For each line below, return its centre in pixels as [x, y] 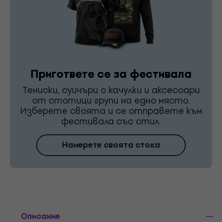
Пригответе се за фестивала [111, 74]
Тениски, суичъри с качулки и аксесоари [111, 90]
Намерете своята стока [111, 145]
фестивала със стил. [111, 121]
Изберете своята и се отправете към [111, 111]
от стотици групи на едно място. [111, 100]
